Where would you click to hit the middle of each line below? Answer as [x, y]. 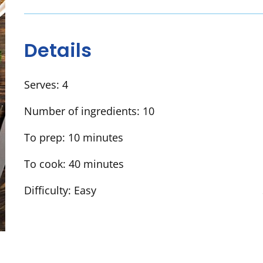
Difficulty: [49, 190]
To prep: [46, 138]
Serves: [43, 85]
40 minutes [96, 164]
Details [58, 50]
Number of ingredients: [83, 111]
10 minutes [95, 138]
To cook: [46, 164]
